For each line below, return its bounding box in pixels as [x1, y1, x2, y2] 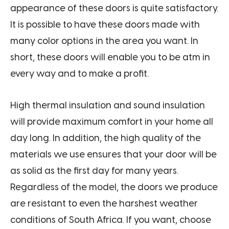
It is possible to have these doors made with [10, 18, 200, 30]
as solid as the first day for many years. [10, 165, 178, 176]
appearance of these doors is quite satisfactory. [10, 2, 218, 14]
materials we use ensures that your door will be [10, 148, 217, 160]
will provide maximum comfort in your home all [10, 116, 213, 127]
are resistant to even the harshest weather [10, 197, 198, 209]
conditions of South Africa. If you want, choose [10, 214, 211, 225]
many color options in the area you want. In [10, 35, 198, 47]
